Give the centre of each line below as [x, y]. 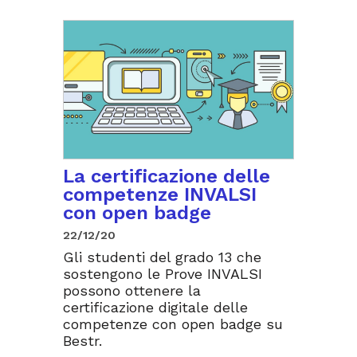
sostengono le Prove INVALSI [163, 273]
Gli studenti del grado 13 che [162, 257]
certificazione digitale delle [155, 307]
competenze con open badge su [173, 324]
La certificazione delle [167, 176]
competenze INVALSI [160, 194]
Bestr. [82, 340]
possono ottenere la [132, 290]
